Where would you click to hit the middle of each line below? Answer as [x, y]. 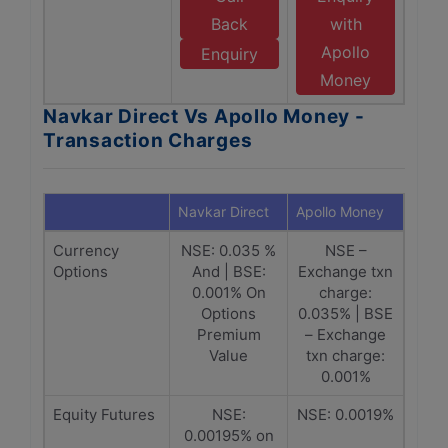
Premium [228, 334]
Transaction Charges [148, 140]
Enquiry [229, 54]
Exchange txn [345, 271]
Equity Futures [104, 414]
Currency [86, 250]
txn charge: [345, 355]
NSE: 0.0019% [345, 414]
